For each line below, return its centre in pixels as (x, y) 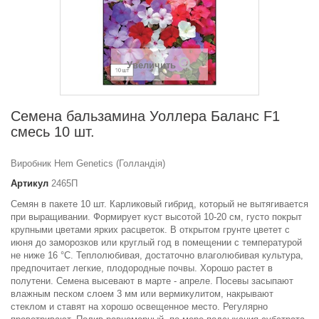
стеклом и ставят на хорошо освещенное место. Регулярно (139, 307)
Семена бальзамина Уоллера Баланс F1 (145, 116)
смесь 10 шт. (53, 132)
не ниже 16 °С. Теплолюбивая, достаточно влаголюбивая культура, (157, 256)
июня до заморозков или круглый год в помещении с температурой (156, 243)
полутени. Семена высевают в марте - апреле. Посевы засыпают (152, 281)
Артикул (30, 184)
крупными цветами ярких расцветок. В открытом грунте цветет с (150, 230)
